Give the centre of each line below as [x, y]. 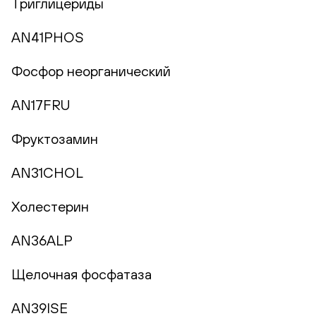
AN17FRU [41, 105]
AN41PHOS [48, 37]
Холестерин [50, 207]
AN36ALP [42, 241]
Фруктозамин [55, 139]
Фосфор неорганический [91, 71]
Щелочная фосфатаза [81, 274]
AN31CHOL [47, 173]
